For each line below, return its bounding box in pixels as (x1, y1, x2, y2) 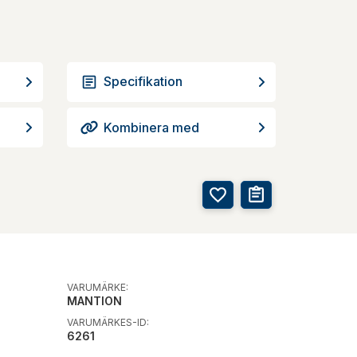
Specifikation (103, 73, 182, 89)
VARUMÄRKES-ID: (66, 316, 149, 328)
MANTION (66, 293, 122, 308)
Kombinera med (103, 119, 199, 135)
